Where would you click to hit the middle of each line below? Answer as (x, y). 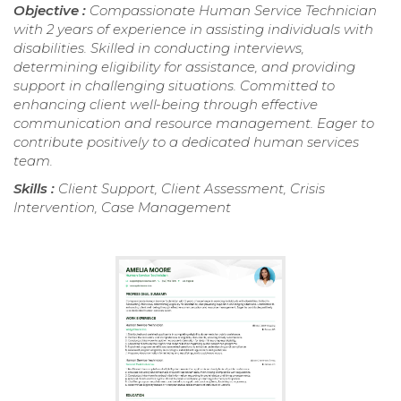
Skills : (36, 189)
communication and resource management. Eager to (194, 124)
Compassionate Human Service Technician (233, 11)
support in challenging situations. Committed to (174, 86)
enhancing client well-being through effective (166, 105)
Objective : (51, 11)
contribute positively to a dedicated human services (186, 142)
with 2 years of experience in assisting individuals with (193, 30)
